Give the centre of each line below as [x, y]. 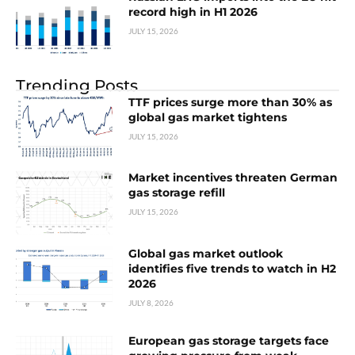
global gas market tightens [208, 117]
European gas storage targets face [229, 341]
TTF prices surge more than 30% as [231, 102]
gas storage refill [177, 193]
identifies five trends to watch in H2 [233, 269]
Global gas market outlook [206, 254]
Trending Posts [77, 85]
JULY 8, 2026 [151, 303]
